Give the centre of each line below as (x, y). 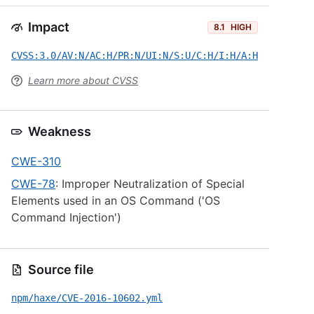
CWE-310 (36, 161)
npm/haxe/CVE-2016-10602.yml (87, 298)
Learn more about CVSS (83, 80)
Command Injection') (66, 217)
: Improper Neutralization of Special (150, 184)
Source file (61, 269)
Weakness (60, 131)
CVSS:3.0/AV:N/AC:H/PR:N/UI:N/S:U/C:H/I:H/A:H (135, 55)
